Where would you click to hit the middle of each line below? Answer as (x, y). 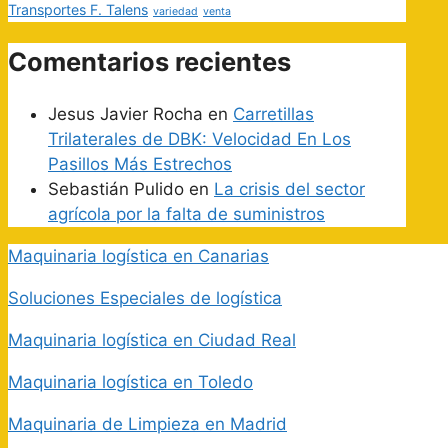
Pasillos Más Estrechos (140, 164)
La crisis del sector (289, 189)
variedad (175, 11)
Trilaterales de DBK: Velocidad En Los (199, 139)
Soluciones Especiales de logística (145, 298)
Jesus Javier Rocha (125, 114)
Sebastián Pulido (116, 189)
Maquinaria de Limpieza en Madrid (147, 424)
